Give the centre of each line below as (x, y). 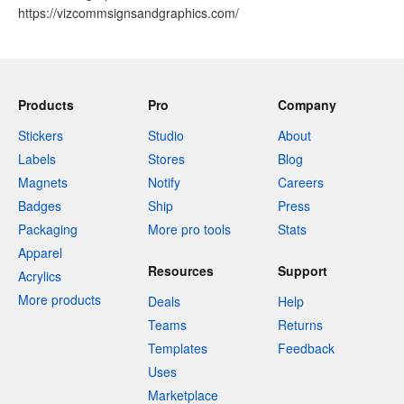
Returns (300, 325)
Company (307, 105)
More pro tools (189, 229)
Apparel (40, 252)
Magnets (43, 182)
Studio (166, 135)
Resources (181, 271)
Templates (178, 348)
